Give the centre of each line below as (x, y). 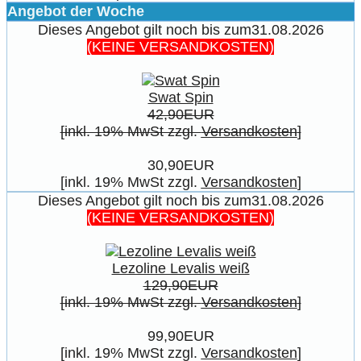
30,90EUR (180, 165)
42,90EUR (180, 114)
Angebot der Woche (76, 11)
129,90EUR (180, 285)
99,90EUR (180, 336)
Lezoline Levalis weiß (180, 268)
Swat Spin (180, 97)
